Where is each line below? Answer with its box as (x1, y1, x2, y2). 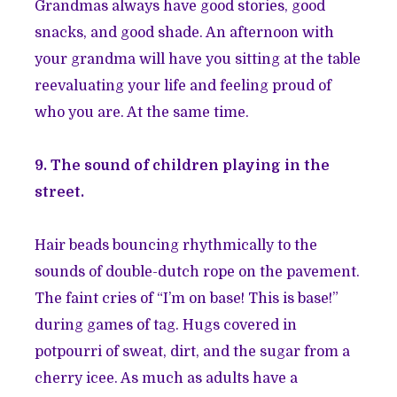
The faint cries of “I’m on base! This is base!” (35, 291, 339, 307)
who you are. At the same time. (35, 105, 250, 121)
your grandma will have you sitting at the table (35, 51, 362, 68)
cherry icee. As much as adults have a (35, 370, 299, 387)
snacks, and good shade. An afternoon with (35, 25, 335, 42)
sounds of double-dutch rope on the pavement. (35, 264, 361, 281)
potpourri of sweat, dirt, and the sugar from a (35, 344, 351, 361)
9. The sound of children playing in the (35, 158, 331, 175)
